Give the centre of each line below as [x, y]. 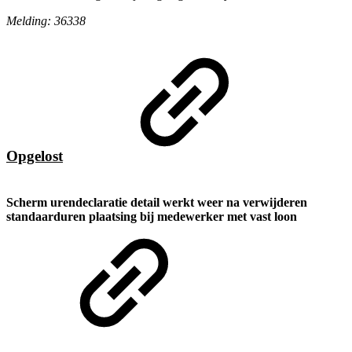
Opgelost [35, 156]
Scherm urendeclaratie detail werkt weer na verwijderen [157, 203]
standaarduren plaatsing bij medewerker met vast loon [152, 217]
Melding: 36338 [48, 21]
